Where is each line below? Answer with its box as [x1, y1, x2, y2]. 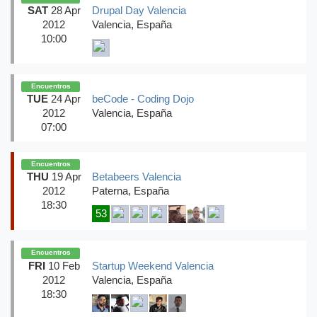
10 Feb [45, 260, 80, 272]
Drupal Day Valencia [92, 5, 186, 16]
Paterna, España [92, 185, 169, 197]
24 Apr [48, 93, 81, 105]
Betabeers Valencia [92, 171, 181, 183]
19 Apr [48, 171, 81, 183]
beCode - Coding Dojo [92, 93, 194, 105]
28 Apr [47, 5, 81, 16]
